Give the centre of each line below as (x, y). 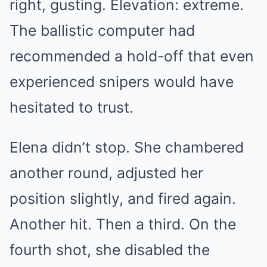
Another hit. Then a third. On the (123, 224)
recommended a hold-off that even (132, 56)
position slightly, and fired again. (123, 199)
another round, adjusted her (106, 173)
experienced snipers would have (122, 82)
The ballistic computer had (102, 31)
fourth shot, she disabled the (110, 250)
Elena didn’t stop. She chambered (127, 148)
